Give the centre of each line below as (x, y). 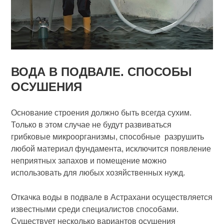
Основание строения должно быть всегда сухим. (101, 113)
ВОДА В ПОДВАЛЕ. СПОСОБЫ (102, 72)
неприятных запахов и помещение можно (89, 161)
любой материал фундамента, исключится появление (111, 149)
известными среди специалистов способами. (95, 209)
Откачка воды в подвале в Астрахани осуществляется (112, 197)
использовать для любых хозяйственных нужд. (98, 173)
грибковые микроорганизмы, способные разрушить (108, 137)
